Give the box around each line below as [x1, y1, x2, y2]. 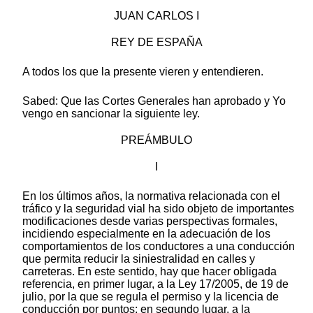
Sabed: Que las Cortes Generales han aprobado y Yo [22, 95, 286, 108]
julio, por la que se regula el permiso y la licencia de [22, 291, 279, 303]
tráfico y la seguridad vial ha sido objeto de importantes [22, 203, 294, 215]
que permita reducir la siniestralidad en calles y [22, 253, 255, 265]
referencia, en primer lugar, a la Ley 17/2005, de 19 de [22, 278, 289, 291]
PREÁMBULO [121, 134, 192, 147]
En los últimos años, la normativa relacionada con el [22, 190, 280, 203]
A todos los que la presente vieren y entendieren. [22, 66, 263, 78]
